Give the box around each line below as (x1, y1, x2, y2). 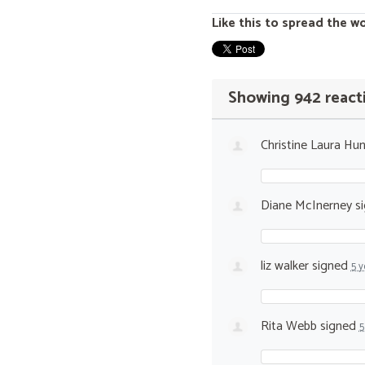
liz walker (260, 254, 309, 277)
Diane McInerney (260, 194, 352, 217)
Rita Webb (260, 314, 317, 337)
